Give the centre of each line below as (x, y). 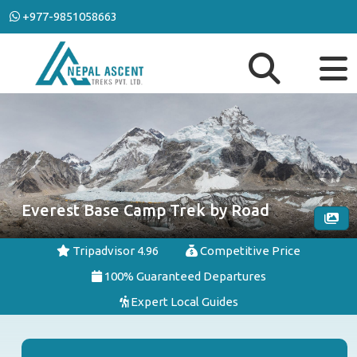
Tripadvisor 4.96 (114, 251)
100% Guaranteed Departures (184, 276)
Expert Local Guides (183, 302)
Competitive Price (249, 251)
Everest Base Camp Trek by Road (145, 210)
